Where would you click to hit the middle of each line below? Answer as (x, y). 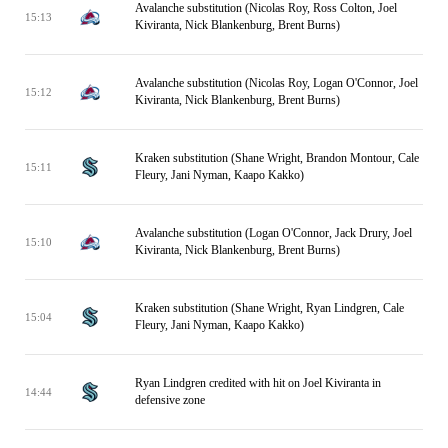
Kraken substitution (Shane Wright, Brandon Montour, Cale (277, 158)
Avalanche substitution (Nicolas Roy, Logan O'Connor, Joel (276, 83)
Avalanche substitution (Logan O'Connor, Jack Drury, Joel (273, 233)
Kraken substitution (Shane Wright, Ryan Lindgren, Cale (269, 308)
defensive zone (170, 400)
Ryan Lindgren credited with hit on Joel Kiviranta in (258, 383)
